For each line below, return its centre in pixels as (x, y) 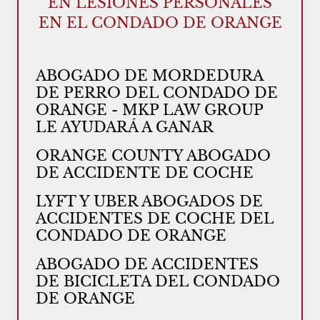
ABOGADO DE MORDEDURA (149, 76)
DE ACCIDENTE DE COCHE (145, 173)
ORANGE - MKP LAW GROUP (149, 110)
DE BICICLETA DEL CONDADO (158, 281)
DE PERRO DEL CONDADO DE (157, 93)
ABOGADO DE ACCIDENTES (147, 264)
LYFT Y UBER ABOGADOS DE (149, 201)
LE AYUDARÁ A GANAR (125, 127)
